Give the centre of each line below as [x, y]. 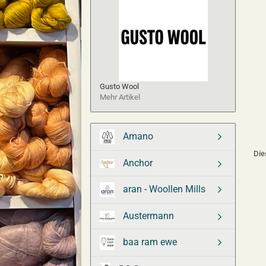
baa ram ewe [149, 242]
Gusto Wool [119, 86]
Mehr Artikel [120, 97]
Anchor [137, 163]
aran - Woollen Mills [163, 189]
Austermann [147, 216]
